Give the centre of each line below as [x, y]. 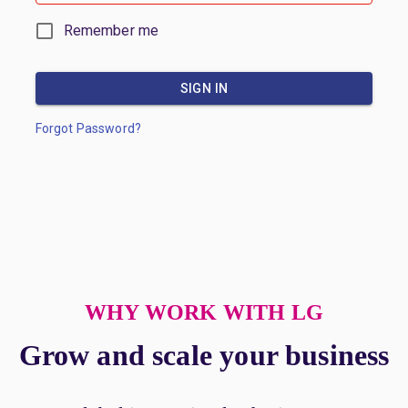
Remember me [111, 30]
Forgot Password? [88, 128]
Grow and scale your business [204, 355]
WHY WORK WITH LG [204, 312]
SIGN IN [204, 88]
